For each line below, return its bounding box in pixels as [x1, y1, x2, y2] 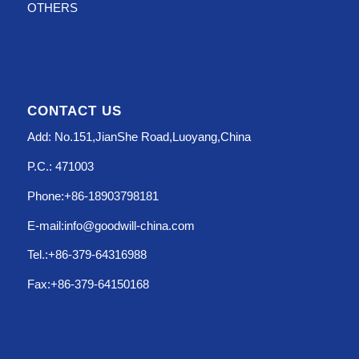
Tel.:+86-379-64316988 [26, 248, 147, 262]
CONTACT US [26, 103, 122, 118]
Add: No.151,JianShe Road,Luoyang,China [26, 130, 251, 144]
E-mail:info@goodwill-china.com [26, 218, 195, 232]
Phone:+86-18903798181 [26, 188, 159, 203]
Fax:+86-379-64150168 [26, 277, 149, 292]
